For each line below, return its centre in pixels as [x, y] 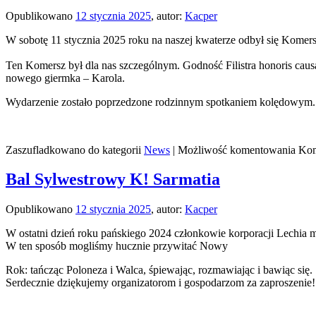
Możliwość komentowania [238, 150]
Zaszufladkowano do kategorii [73, 150]
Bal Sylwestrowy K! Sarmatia [113, 180]
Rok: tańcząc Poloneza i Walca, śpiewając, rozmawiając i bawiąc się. [159, 270]
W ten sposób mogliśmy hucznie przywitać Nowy [117, 246]
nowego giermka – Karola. [65, 78]
